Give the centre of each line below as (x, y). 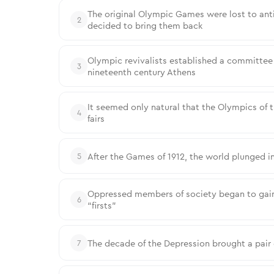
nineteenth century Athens (142, 72)
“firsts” (102, 205)
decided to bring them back (145, 25)
